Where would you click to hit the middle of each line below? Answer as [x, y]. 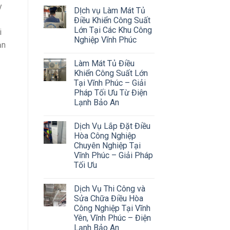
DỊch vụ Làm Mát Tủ [109, 10]
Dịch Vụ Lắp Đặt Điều [112, 126]
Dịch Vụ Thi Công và [109, 188]
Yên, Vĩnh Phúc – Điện [112, 218]
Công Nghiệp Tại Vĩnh [112, 208]
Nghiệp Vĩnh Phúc [105, 40]
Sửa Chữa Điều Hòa [108, 198]
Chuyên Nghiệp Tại [107, 145]
